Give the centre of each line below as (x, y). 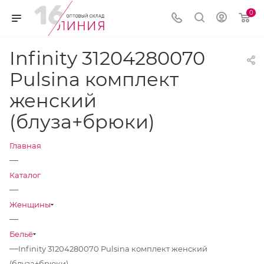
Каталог (25, 175)
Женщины (30, 204)
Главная (25, 146)
